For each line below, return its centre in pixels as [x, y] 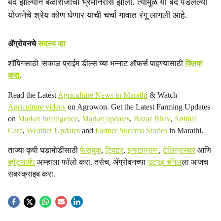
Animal [185, 119]
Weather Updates [53, 130]
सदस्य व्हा [52, 44]
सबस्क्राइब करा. [32, 174]
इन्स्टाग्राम [143, 150]
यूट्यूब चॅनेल [165, 162]
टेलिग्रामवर [179, 150]
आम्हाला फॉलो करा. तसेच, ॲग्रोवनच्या [91, 162]
